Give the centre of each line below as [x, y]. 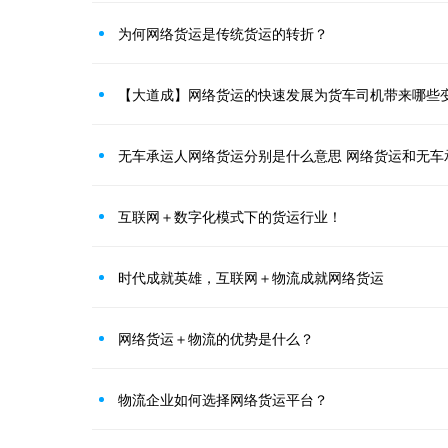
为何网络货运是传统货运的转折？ [223, 33]
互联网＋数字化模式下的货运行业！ [230, 216]
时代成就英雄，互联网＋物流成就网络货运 [251, 277]
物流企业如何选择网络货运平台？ [223, 399]
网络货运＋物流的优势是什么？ [216, 338]
